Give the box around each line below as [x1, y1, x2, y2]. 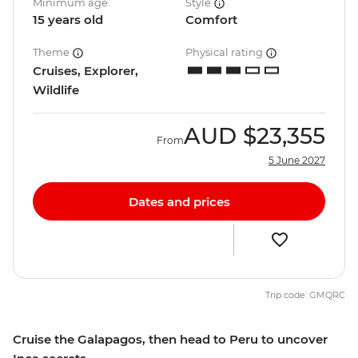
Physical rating [185, 46, 265, 59]
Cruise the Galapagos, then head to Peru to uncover [13, 332, 328, 348]
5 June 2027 [268, 154, 325, 167]
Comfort [185, 12, 237, 28]
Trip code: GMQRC [265, 289, 345, 301]
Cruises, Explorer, [33, 63, 138, 79]
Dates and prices [128, 193, 230, 209]
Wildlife [33, 82, 79, 98]
